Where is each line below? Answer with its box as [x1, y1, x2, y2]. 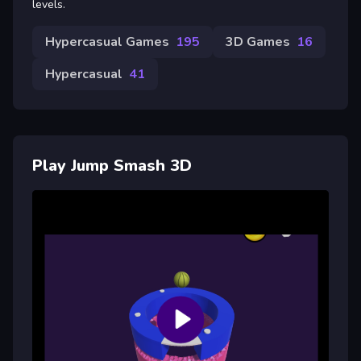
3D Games [226, 32, 290, 51]
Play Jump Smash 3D [32, 154, 192, 176]
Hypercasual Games [45, 32, 169, 51]
